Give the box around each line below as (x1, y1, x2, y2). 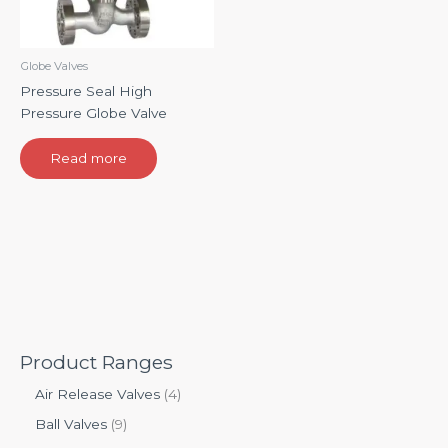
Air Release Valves (35, 385, 160, 402)
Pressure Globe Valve (20, 105, 167, 122)
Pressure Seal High (20, 83, 152, 100)
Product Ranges (20, 349, 173, 374)
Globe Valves (20, 59, 88, 74)
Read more (50, 149, 127, 166)
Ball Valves (35, 416, 107, 433)
